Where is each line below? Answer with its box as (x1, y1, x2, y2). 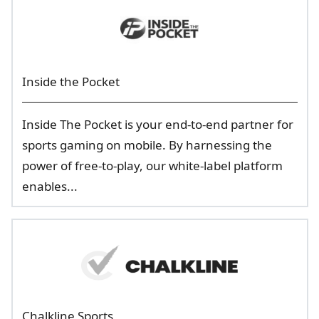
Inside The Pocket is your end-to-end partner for (21, 116, 293, 132)
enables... (21, 178, 78, 194)
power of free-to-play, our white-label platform (21, 157, 283, 174)
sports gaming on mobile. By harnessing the (21, 137, 272, 153)
